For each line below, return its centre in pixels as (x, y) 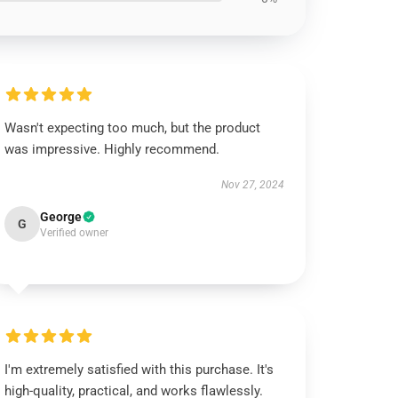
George (61, 217)
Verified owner (75, 233)
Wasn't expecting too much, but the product (133, 128)
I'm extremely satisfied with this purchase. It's (139, 370)
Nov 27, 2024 (252, 185)
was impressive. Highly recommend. (112, 149)
